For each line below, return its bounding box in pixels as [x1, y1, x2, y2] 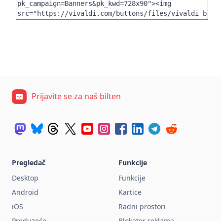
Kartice [118, 187, 142, 197]
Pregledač [12, 158, 45, 168]
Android [12, 187, 38, 197]
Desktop [12, 173, 38, 183]
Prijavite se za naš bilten [32, 91, 121, 102]
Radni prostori [118, 202, 166, 212]
